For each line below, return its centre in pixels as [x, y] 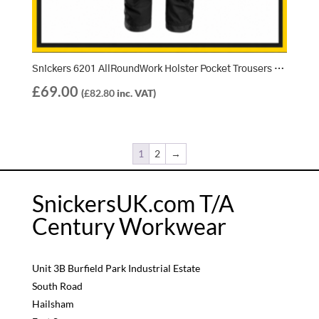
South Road [57, 286]
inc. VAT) [135, 93]
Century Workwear [129, 226]
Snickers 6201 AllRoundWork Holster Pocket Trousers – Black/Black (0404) [279, 69]
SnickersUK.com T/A [133, 203]
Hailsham [53, 303]
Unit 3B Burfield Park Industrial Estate [116, 268]
